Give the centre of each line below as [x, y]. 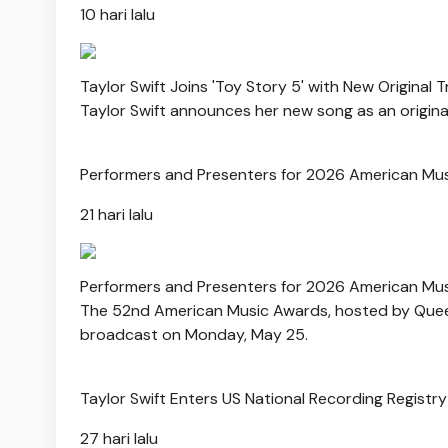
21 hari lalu [116, 214]
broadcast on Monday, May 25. [194, 334]
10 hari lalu [117, 14]
